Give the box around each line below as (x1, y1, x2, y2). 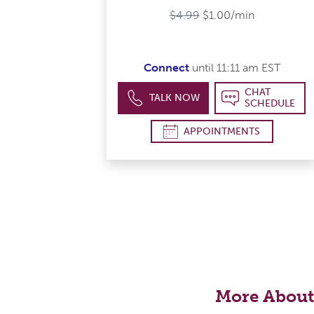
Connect (143, 61, 189, 75)
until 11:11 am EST (189, 61, 280, 75)
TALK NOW (149, 92, 200, 104)
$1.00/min (202, 8, 254, 22)
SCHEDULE (244, 97, 295, 110)
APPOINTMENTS (184, 125, 260, 137)
